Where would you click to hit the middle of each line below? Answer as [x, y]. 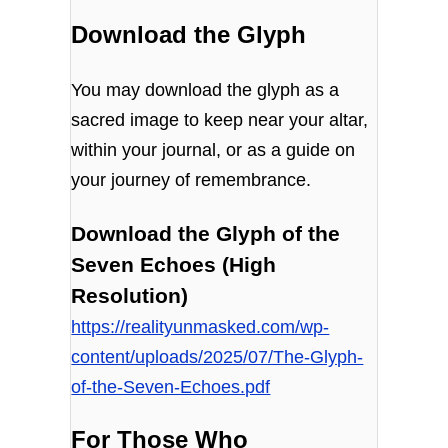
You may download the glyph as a [205, 90]
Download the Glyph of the [206, 233]
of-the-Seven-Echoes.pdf [171, 386]
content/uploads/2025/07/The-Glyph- [217, 356]
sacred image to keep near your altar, [220, 120]
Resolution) [130, 295]
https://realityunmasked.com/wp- [200, 326]
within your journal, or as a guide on [213, 150]
